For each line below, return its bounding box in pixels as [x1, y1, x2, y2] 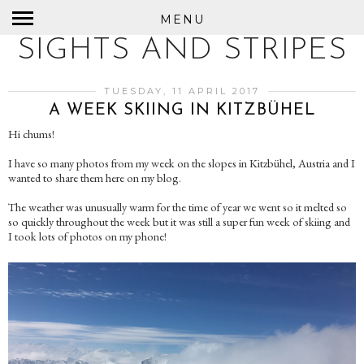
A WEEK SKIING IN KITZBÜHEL [48, 102, 316, 119]
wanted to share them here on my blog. [8, 170, 184, 185]
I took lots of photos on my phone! [8, 228, 167, 244]
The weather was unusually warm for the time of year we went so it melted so [8, 199, 347, 214]
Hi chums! [8, 126, 54, 141]
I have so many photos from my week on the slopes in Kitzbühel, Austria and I [8, 155, 355, 171]
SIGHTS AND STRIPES [17, 35, 347, 67]
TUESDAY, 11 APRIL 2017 [104, 85, 260, 97]
